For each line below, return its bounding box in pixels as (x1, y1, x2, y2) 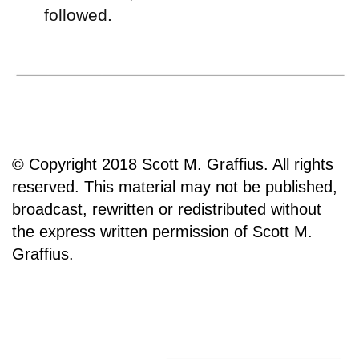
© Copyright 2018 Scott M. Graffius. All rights (12, 155, 333, 174)
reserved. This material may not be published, (12, 178, 337, 196)
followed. (44, 5, 112, 24)
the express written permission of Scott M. (12, 223, 313, 241)
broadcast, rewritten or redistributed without (12, 200, 321, 219)
